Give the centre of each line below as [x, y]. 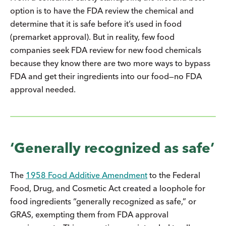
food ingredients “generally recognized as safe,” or [103, 201]
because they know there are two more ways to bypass [110, 63]
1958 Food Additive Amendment [87, 175]
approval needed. [43, 89]
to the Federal [174, 175]
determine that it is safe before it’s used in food [96, 23]
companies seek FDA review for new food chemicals [106, 50]
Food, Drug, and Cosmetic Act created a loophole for [108, 188]
